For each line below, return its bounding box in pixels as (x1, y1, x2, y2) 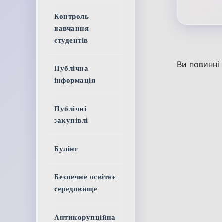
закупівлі (54, 116, 88, 124)
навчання (54, 24, 89, 32)
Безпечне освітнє (54, 173, 115, 181)
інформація (54, 76, 95, 84)
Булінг (54, 145, 78, 153)
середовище (54, 185, 97, 193)
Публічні (54, 105, 86, 112)
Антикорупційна (54, 213, 115, 221)
